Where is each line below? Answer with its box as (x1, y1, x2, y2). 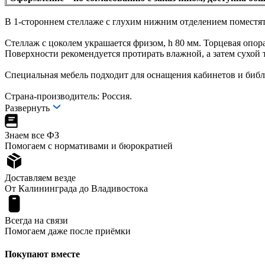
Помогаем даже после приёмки (5, 225, 131, 236)
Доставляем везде (5, 172, 76, 183)
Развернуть (5, 102, 52, 113)
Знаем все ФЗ (5, 130, 59, 140)
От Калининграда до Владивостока (5, 183, 148, 193)
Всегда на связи (5, 215, 68, 225)
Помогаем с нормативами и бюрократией (5, 140, 173, 151)
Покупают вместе (5, 248, 80, 259)
